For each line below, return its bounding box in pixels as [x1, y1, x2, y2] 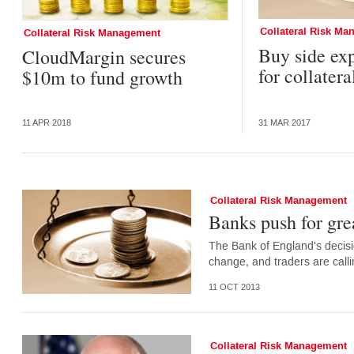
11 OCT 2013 [208, 282, 260, 293]
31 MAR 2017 [258, 117, 311, 128]
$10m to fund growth [21, 64, 183, 90]
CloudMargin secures [21, 43, 186, 70]
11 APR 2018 [21, 117, 71, 128]
